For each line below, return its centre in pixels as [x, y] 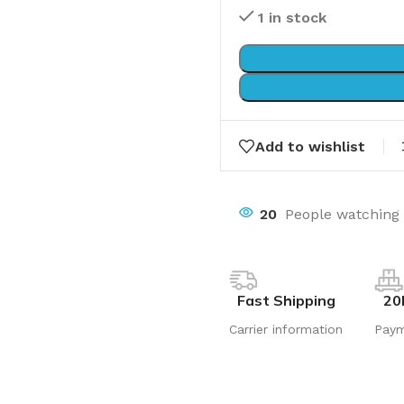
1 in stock [292, 17]
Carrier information [286, 329]
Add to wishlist [310, 146]
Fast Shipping [286, 300]
